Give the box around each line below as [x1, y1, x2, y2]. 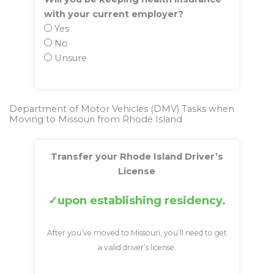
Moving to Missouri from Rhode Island [9, 114, 182, 125]
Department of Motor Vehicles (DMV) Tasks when [9, 103, 234, 115]
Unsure [51, 53, 87, 64]
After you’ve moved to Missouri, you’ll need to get [46, 228, 227, 237]
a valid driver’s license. [97, 242, 177, 252]
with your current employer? [43, 9, 183, 20]
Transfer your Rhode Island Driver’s [50, 151, 223, 163]
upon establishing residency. [57, 193, 226, 207]
